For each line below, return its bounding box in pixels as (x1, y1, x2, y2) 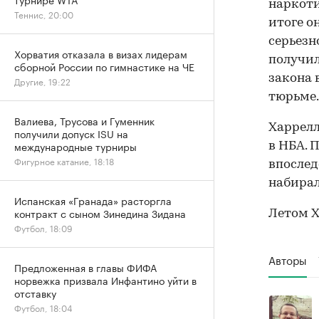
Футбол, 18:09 (14, 221, 73, 234)
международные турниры (14, 138, 137, 154)
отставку (14, 285, 56, 300)
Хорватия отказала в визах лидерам (14, 46, 187, 61)
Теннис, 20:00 (14, 7, 73, 21)
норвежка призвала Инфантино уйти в (14, 272, 197, 288)
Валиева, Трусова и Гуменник (14, 113, 155, 128)
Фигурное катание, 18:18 (14, 154, 114, 167)
